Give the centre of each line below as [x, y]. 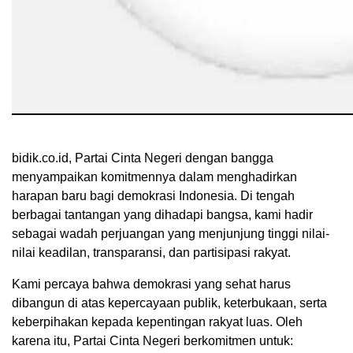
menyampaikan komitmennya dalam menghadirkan [154, 177]
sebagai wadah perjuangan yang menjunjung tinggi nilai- [171, 234]
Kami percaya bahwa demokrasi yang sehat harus [151, 284]
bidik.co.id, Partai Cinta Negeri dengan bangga [143, 158]
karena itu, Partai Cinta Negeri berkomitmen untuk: [152, 341]
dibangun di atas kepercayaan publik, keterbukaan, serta [169, 303]
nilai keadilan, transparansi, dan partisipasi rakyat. [151, 253]
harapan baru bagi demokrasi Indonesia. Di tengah [153, 196]
